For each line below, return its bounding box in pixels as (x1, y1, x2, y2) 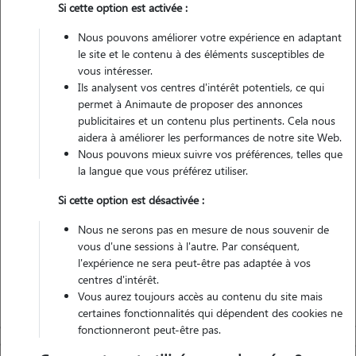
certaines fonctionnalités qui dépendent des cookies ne (78, 305, 342, 320)
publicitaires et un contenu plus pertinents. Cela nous (78, 113, 335, 128)
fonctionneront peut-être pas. (78, 322, 221, 337)
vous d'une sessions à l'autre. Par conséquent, (78, 238, 300, 253)
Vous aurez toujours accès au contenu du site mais (78, 288, 323, 304)
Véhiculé (69, 75, 109, 91)
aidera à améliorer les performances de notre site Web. (78, 130, 342, 145)
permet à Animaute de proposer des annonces (78, 96, 303, 111)
